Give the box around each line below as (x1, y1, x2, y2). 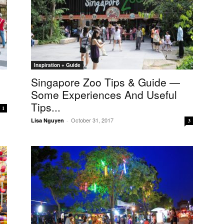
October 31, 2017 (71, 116, 113, 124)
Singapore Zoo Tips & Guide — (31, 74, 180, 89)
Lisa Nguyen (31, 116, 64, 124)
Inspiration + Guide (34, 61, 80, 68)
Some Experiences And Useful (31, 87, 177, 102)
